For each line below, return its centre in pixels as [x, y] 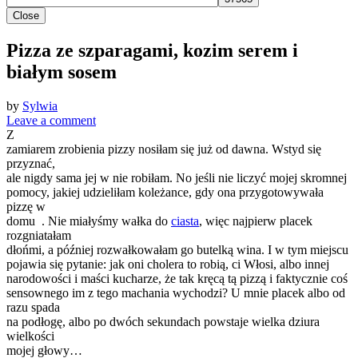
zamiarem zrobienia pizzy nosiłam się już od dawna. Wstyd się [164, 149]
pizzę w [26, 206]
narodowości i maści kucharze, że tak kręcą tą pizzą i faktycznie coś [177, 278]
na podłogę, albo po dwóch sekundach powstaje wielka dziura [163, 321]
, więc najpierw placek [256, 221]
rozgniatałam [39, 235]
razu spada [33, 307]
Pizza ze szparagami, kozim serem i [152, 50]
